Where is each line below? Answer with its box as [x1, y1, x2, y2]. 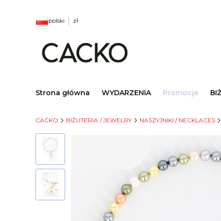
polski [48, 17, 65, 24]
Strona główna [36, 88, 90, 97]
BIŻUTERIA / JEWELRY [66, 116, 132, 124]
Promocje [163, 88, 198, 97]
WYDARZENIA [102, 88, 151, 97]
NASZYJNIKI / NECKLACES [140, 116, 215, 124]
